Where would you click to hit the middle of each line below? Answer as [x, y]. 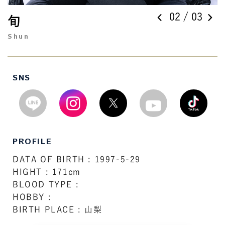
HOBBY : [32, 197]
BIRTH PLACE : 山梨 [58, 209]
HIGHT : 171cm [47, 172]
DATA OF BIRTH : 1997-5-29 [77, 159]
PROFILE [32, 142]
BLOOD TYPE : [46, 184]
